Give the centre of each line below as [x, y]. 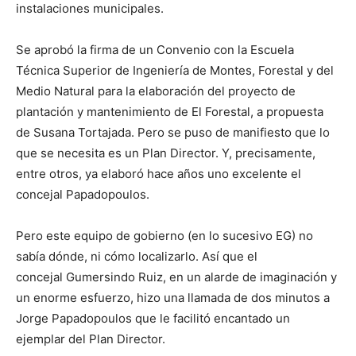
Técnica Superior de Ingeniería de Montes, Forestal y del [175, 71]
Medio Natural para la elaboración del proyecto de [156, 91]
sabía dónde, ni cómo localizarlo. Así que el [137, 257]
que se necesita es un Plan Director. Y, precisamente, [166, 153]
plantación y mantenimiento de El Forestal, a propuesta [170, 112]
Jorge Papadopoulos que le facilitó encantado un [153, 319]
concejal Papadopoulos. [83, 195]
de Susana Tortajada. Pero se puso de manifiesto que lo [173, 133]
